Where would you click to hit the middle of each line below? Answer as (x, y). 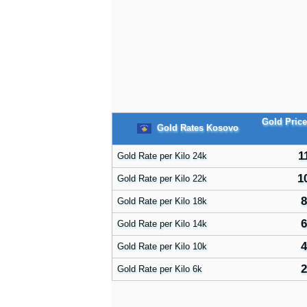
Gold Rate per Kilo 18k (162, 201)
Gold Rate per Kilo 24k (162, 156)
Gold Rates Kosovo (196, 127)
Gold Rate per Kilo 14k (162, 224)
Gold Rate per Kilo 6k (160, 269)
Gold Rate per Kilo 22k (162, 179)
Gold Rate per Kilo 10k (162, 246)
